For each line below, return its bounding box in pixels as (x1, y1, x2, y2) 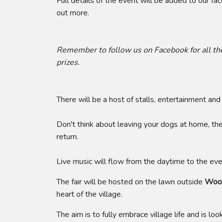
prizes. (56, 57, 80, 68)
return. (56, 131, 78, 142)
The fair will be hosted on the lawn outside (56, 176, 205, 187)
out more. (56, 7, 89, 18)
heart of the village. (56, 189, 122, 200)
